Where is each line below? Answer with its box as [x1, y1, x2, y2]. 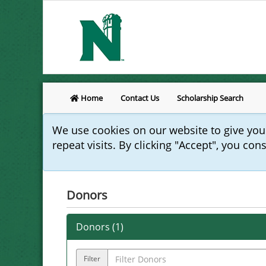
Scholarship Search [177, 93, 243, 103]
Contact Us [121, 93, 159, 103]
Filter [84, 254, 100, 263]
